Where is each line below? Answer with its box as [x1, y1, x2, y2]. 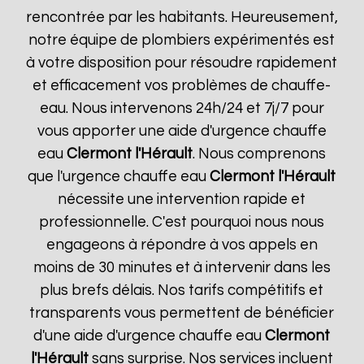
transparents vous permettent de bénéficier [29, 305, 335, 321]
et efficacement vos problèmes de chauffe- [32, 78, 331, 93]
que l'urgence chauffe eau [28, 169, 210, 184]
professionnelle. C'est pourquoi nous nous [39, 214, 325, 230]
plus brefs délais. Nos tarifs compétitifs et [40, 283, 324, 298]
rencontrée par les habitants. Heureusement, [25, 10, 338, 25]
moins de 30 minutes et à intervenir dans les [32, 260, 331, 275]
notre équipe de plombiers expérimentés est [28, 32, 336, 48]
